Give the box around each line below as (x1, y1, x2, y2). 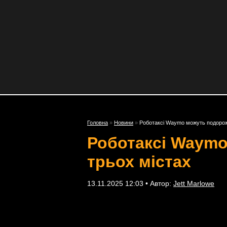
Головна (87, 120, 108, 126)
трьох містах (87, 153, 191, 171)
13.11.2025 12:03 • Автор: (87, 179, 173, 187)
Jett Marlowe (173, 179, 214, 187)
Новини (114, 120, 133, 126)
